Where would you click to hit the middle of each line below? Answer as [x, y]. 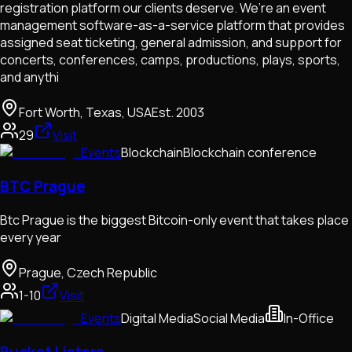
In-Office [309, 318]
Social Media [229, 318]
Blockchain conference [250, 153]
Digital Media [157, 318]
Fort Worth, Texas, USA [85, 113]
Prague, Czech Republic [88, 272]
